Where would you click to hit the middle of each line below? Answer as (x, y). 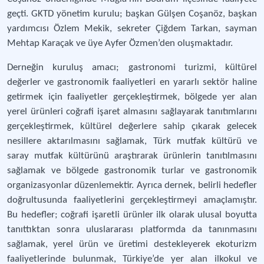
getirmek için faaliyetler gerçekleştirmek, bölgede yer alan (132, 97)
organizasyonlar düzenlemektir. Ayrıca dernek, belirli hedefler (132, 185)
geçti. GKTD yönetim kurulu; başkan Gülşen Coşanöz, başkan (132, 14)
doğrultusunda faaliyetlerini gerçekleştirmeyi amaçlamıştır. (132, 200)
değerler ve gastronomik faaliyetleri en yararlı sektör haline (132, 82)
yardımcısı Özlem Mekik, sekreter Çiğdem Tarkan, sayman (132, 29)
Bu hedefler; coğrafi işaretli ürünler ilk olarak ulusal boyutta (132, 215)
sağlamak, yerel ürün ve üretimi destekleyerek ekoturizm (132, 244)
